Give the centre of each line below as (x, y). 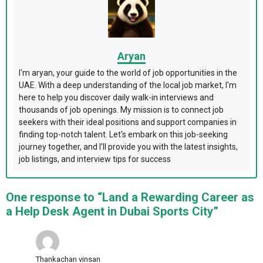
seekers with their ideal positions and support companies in (128, 122)
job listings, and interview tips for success (95, 159)
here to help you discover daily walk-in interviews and (116, 98)
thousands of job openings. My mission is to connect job (121, 110)
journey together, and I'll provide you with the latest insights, (128, 147)
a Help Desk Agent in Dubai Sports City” (112, 212)
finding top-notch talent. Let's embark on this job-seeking (123, 135)
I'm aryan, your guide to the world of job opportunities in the (128, 73)
